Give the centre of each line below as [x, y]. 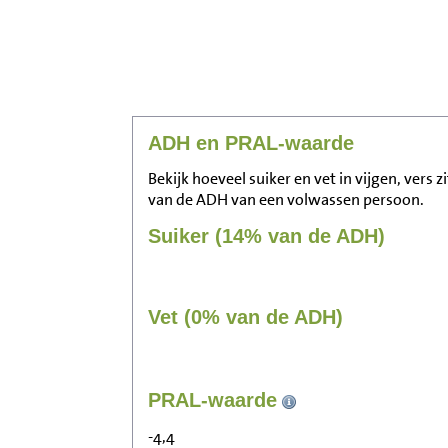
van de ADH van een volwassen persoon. [286, 200]
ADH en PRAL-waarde [251, 143]
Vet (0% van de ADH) [245, 317]
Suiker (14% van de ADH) [266, 236]
